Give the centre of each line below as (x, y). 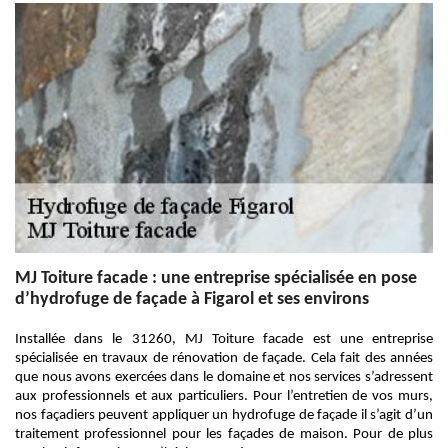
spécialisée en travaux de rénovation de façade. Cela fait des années (224, 358)
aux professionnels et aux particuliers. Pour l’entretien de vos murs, (224, 396)
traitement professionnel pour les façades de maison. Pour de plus (224, 434)
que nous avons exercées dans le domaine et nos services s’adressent (224, 377)
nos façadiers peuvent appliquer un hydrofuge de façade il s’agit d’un (224, 415)
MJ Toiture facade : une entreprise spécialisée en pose (216, 278)
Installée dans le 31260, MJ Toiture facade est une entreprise (224, 339)
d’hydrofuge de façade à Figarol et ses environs (192, 299)
